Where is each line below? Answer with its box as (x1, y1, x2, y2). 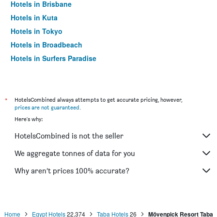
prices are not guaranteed (15, 104, 79, 111)
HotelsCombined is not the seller (15, 131, 124, 140)
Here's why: (15, 115, 43, 123)
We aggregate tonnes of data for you (15, 148, 135, 158)
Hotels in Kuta (11, 13, 58, 22)
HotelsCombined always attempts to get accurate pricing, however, (15, 96, 182, 103)
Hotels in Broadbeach (11, 40, 82, 49)
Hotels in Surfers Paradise (11, 53, 96, 63)
